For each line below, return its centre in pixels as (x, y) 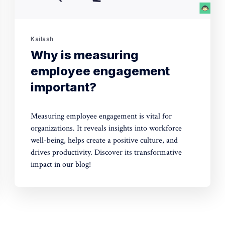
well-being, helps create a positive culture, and (104, 141)
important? (64, 87)
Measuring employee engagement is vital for (101, 117)
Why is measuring (85, 55)
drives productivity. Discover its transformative (106, 153)
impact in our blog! (61, 165)
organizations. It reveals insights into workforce (106, 129)
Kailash (42, 39)
